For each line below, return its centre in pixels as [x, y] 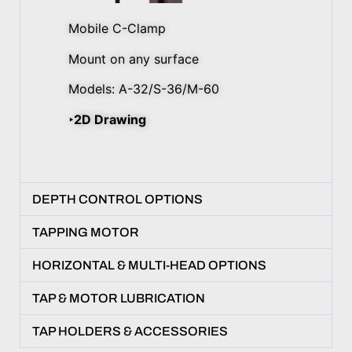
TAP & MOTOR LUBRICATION [119, 299]
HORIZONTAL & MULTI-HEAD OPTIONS [149, 266]
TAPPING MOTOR [86, 233]
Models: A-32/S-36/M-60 [144, 89]
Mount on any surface [134, 59]
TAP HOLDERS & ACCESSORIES [130, 332]
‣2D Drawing [107, 119]
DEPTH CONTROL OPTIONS [117, 200]
